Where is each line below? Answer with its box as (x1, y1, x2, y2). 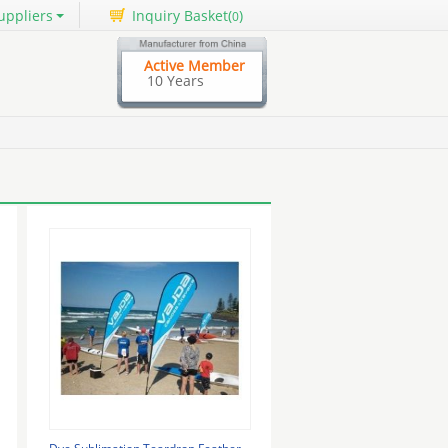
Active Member (144, 56, 245, 75)
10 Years (147, 71, 204, 90)
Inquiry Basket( (132, 6, 232, 25)
